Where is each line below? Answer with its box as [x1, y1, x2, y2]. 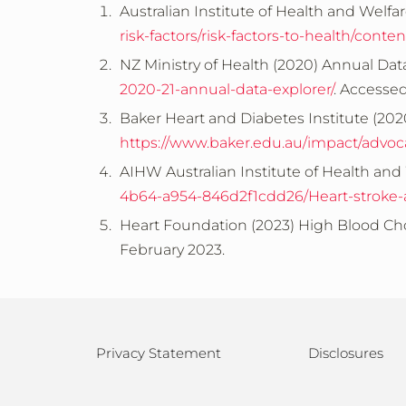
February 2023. [120, 241, 232, 258]
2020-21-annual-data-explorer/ [120, 81, 333, 98]
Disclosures [308, 344, 383, 362]
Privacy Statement [96, 344, 221, 362]
